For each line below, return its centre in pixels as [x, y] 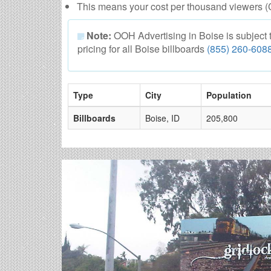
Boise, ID [162, 118]
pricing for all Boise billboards [142, 49]
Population [229, 95]
